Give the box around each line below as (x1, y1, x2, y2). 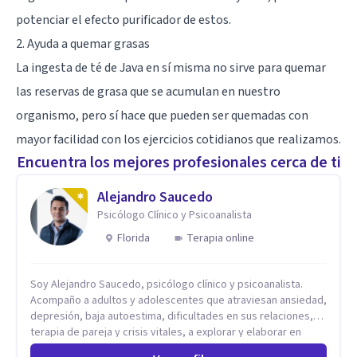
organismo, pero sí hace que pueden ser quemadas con (16, 106, 308, 124)
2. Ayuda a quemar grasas (16, 34, 150, 53)
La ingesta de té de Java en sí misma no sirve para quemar (16, 58, 326, 76)
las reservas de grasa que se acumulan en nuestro (16, 82, 280, 100)
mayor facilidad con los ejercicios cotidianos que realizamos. (16, 130, 341, 148)
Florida (117, 229, 150, 246)
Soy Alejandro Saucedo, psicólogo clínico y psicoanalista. (30, 276, 303, 292)
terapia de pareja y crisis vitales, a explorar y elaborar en (30, 324, 301, 340)
